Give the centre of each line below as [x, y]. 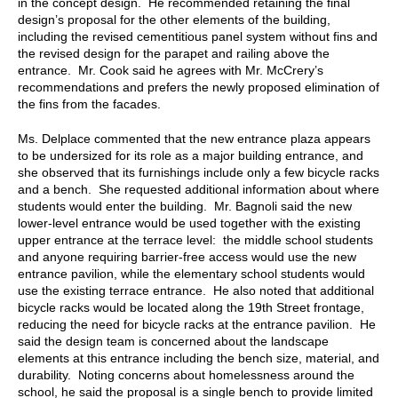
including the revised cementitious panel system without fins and [198, 36]
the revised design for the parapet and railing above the [174, 53]
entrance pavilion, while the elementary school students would [191, 273]
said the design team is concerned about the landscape [173, 341]
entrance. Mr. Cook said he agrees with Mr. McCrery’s [171, 70]
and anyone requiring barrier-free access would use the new [187, 256]
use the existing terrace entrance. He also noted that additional [196, 290]
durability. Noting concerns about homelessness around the [186, 374]
